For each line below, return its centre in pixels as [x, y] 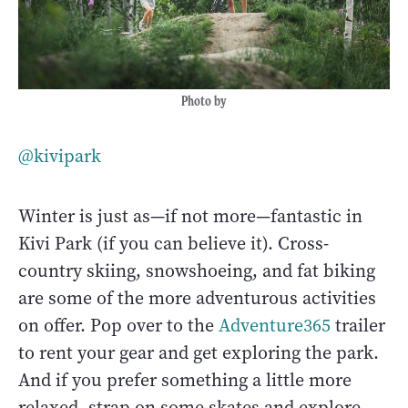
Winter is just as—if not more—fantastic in [190, 217]
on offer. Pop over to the [118, 326]
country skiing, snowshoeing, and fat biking [197, 271]
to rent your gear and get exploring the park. [199, 353]
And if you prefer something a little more [185, 381]
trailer [358, 326]
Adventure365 [275, 326]
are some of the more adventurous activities [197, 299]
